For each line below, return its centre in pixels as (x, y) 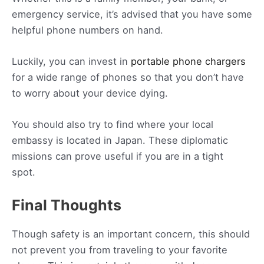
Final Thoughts (67, 205)
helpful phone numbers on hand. (89, 30)
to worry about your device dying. (90, 93)
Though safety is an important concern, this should (131, 234)
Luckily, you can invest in (71, 61)
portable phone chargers (188, 61)
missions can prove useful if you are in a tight (118, 156)
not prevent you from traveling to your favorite (120, 250)
